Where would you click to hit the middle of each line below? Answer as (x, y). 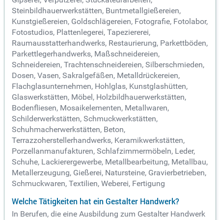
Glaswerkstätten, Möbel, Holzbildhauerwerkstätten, (99, 97)
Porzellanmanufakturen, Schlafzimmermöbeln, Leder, (103, 151)
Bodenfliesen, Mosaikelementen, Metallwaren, (90, 108)
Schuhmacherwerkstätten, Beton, (69, 130)
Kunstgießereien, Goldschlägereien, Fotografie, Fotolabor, (110, 22)
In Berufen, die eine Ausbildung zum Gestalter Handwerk (109, 214)
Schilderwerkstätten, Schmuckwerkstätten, (85, 119)
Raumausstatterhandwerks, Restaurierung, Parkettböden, (110, 43)
